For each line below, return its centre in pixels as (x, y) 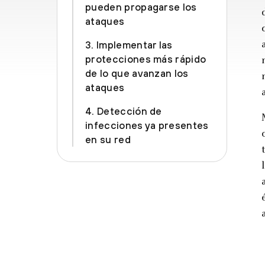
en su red (108, 140)
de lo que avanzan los (137, 73)
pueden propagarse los (141, 7)
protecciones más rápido (146, 59)
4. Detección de (124, 111)
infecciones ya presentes (147, 125)
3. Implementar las (129, 45)
